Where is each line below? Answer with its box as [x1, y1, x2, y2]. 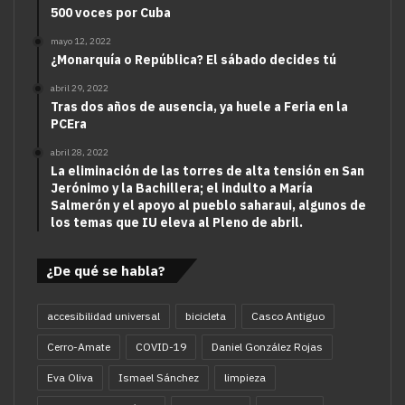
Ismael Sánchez [118, 371, 199, 385]
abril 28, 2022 [51, 146, 108, 159]
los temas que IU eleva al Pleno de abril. [51, 214, 303, 231]
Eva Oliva [47, 371, 93, 385]
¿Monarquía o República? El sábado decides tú [51, 52, 336, 69]
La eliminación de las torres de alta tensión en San [51, 163, 364, 180]
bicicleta [185, 309, 226, 324]
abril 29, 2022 [51, 82, 108, 95]
